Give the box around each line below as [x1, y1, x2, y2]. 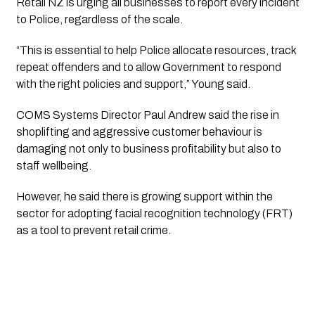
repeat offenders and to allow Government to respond [15, 61, 281, 74]
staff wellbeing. [15, 160, 91, 172]
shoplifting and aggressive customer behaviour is [15, 126, 262, 139]
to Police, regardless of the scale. [15, 13, 183, 26]
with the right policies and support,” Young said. [15, 78, 250, 91]
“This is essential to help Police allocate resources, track [15, 44, 296, 57]
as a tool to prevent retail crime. [15, 224, 171, 237]
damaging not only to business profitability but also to [15, 143, 281, 155]
